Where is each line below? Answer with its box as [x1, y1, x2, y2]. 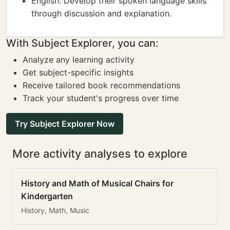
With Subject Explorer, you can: [6, 37, 159, 49]
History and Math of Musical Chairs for [21, 178, 174, 188]
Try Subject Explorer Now [15, 119, 114, 129]
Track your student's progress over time [23, 93, 179, 103]
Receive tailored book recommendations [23, 80, 180, 90]
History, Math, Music [21, 206, 89, 215]
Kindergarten [21, 191, 73, 201]
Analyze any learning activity [23, 54, 135, 65]
